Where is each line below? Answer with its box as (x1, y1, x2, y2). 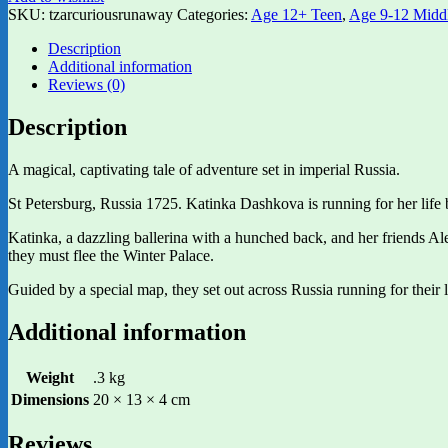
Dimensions (11, 390, 89, 408)
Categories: (177, 5, 251, 23)
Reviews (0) (48, 75, 125, 93)
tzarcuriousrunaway (49, 5, 173, 23)
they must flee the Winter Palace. (8, 246, 214, 264)
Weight (26, 368, 74, 386)
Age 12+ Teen (251, 5, 342, 23)
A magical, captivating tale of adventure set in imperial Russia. (8, 160, 400, 178)
